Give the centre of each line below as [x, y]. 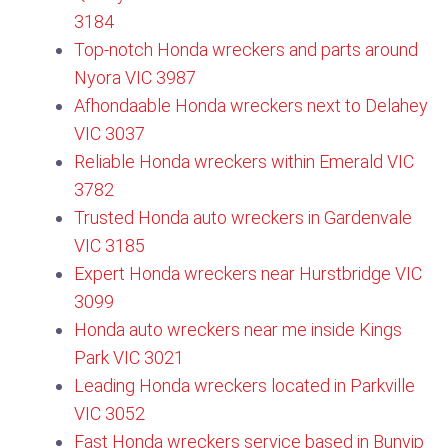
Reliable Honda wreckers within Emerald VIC [244, 161]
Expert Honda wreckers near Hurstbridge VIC [248, 273]
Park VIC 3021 [129, 357]
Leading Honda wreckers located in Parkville [244, 385]
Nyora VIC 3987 [135, 77]
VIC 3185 [109, 245]
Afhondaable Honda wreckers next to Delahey [251, 105]
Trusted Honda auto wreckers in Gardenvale [243, 217]
